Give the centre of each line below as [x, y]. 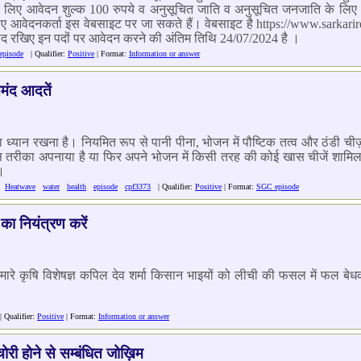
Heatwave [20, 187]
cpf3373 [138, 187]
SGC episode [278, 187]
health [77, 187]
